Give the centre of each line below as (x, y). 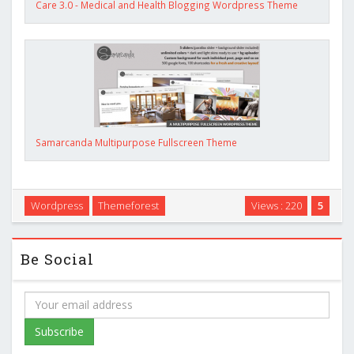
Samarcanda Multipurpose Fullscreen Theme (136, 142)
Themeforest (129, 205)
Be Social (57, 258)
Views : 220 (276, 205)
